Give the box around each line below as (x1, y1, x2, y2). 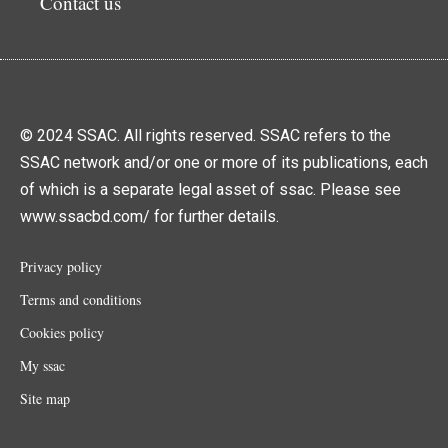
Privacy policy (20, 256, 102, 276)
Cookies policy (20, 322, 104, 342)
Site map (20, 388, 70, 408)
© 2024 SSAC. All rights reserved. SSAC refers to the (20, 125, 391, 145)
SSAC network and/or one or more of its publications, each (20, 152, 428, 172)
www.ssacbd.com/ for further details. (20, 206, 279, 226)
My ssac (20, 355, 65, 375)
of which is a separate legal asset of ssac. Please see (20, 179, 401, 199)
